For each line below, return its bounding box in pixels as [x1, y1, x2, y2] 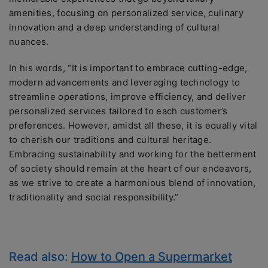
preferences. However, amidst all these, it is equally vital [9, 120, 258, 131]
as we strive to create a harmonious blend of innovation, [9, 177, 256, 188]
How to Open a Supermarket [71, 249, 232, 264]
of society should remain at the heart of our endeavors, [9, 163, 252, 174]
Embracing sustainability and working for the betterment [9, 148, 257, 160]
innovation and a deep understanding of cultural [9, 22, 220, 33]
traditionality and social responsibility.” [9, 191, 179, 203]
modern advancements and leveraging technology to [9, 77, 240, 88]
